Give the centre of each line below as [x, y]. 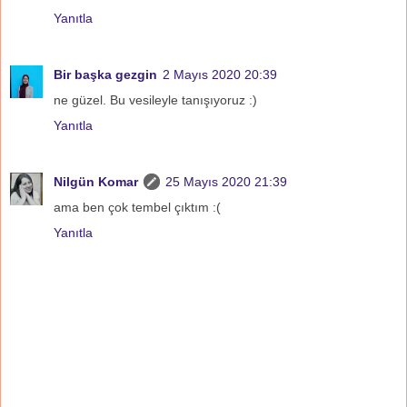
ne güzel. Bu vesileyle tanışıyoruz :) [155, 99]
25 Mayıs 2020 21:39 [226, 181]
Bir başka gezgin [105, 74]
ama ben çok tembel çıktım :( [137, 207]
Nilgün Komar [96, 181]
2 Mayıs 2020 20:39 [220, 74]
